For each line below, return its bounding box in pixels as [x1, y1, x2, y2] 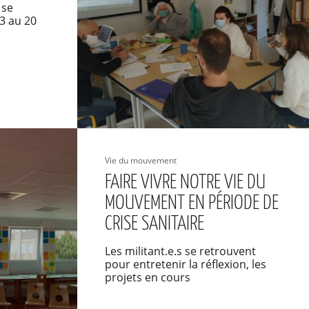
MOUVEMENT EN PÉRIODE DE [104, 194, 279, 213]
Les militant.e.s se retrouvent [104, 243, 256, 259]
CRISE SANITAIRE [104, 215, 204, 234]
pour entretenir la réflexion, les [104, 257, 266, 272]
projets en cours [104, 270, 190, 285]
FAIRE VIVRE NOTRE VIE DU [104, 173, 266, 192]
